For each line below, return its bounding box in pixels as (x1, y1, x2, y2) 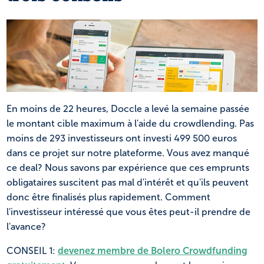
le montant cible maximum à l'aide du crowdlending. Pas (6, 118, 254, 130)
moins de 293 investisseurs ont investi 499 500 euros (6, 133, 237, 144)
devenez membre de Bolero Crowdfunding (58, 245, 247, 257)
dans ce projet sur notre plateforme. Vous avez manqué (6, 147, 249, 159)
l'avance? (6, 221, 46, 233)
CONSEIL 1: (6, 245, 58, 257)
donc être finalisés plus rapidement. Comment (6, 192, 210, 203)
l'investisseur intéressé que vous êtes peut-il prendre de (6, 206, 250, 218)
